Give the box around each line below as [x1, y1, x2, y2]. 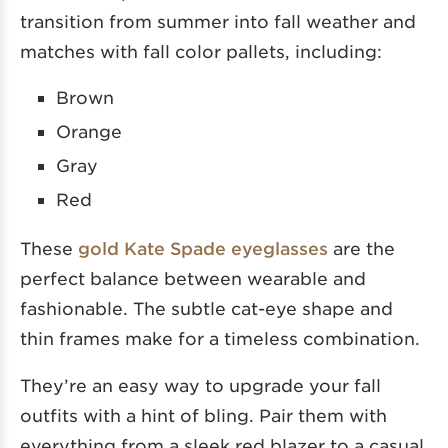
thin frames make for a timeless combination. [20, 327, 420, 348]
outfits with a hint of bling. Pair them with [20, 404, 387, 425]
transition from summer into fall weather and [20, 10, 416, 31]
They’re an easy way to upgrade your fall [20, 374, 381, 395]
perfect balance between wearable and [20, 267, 366, 288]
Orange [56, 120, 122, 141]
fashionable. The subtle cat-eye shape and [20, 297, 393, 318]
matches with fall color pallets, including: [20, 40, 382, 61]
